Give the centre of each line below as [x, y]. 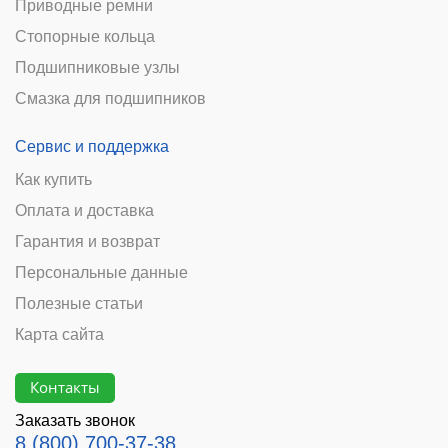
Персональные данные [101, 272]
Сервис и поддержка [92, 146]
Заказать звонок [75, 420]
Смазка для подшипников [110, 98]
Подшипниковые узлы [97, 67]
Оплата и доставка [84, 210]
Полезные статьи [79, 303]
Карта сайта [59, 334]
